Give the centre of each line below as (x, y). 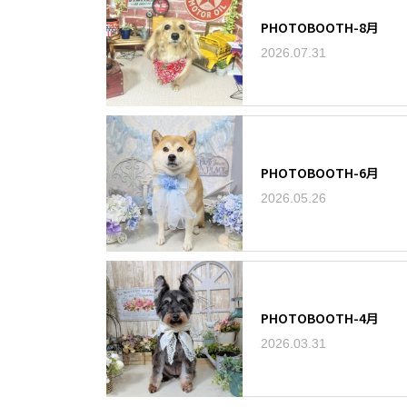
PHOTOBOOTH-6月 (320, 172)
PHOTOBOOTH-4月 (320, 318)
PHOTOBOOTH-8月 (320, 27)
